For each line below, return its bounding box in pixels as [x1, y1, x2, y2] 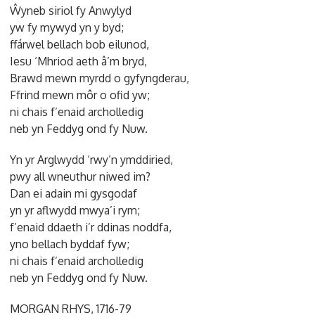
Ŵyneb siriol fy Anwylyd [10, 3, 132, 18]
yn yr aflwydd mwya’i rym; [10, 202, 141, 217]
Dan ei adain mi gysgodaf [10, 186, 138, 200]
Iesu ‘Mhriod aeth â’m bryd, [10, 53, 148, 68]
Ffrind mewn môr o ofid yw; [10, 87, 150, 102]
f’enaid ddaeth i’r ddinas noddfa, [10, 219, 172, 234]
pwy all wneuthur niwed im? [10, 169, 151, 184]
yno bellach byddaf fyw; [10, 236, 130, 251]
